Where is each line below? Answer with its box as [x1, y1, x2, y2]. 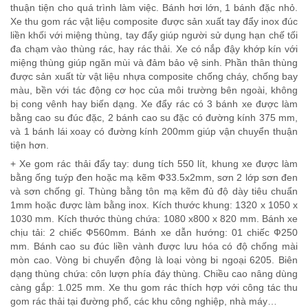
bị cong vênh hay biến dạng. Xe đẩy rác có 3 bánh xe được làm [10, 98, 298, 110]
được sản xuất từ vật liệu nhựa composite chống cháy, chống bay [10, 71, 298, 82]
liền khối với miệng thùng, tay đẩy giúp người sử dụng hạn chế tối [10, 30, 298, 41]
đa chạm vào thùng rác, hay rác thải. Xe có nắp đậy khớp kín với [10, 43, 298, 55]
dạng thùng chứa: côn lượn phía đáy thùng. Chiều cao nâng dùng [10, 268, 298, 280]
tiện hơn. [10, 140, 49, 151]
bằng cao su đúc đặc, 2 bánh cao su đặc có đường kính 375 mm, [10, 112, 298, 124]
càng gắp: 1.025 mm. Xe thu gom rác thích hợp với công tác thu [10, 282, 298, 294]
